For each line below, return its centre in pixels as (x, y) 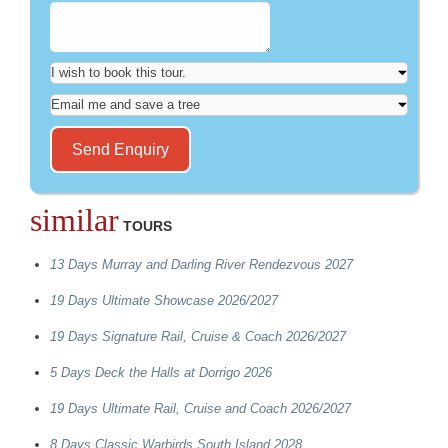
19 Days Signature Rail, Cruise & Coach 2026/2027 (198, 336)
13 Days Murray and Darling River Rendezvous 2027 (201, 264)
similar (74, 219)
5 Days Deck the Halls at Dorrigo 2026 (161, 372)
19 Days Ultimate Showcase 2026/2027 (164, 300)
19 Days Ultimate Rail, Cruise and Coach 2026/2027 (200, 408)
